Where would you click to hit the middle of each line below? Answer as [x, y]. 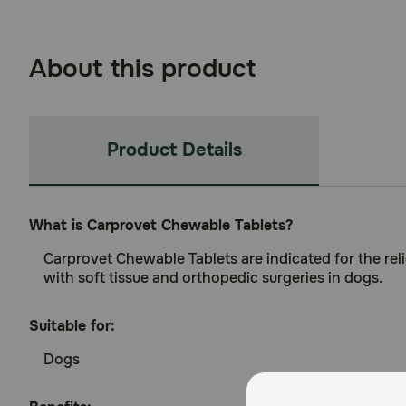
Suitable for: [72, 326]
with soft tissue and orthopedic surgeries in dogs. [213, 278]
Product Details [174, 150]
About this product [142, 69]
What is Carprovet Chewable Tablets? [161, 225]
